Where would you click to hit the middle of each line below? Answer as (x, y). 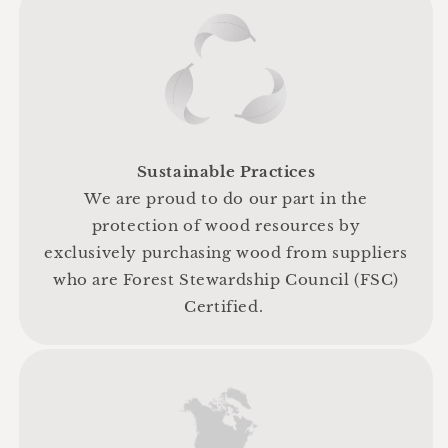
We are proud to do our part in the (226, 198)
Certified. (226, 306)
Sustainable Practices (226, 171)
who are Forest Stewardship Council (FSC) (225, 279)
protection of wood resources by (226, 225)
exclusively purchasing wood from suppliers (226, 252)
